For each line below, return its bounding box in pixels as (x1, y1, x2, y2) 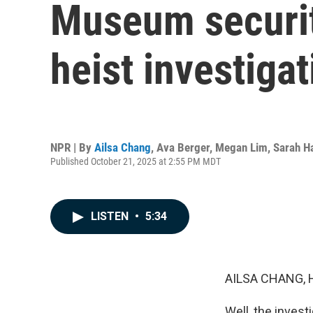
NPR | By (50, 140, 94, 154)
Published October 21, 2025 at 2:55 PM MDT (50, 155, 221, 167)
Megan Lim (215, 140, 268, 154)
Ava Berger (156, 140, 210, 154)
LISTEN (91, 210, 131, 223)
